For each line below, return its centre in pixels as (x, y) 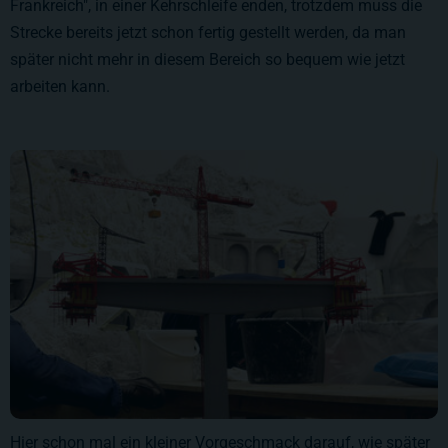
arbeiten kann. (60, 86)
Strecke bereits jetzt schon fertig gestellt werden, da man (208, 32)
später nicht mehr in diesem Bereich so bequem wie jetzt (207, 59)
